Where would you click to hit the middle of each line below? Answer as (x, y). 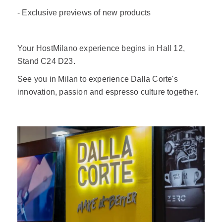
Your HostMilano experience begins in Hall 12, (101, 48)
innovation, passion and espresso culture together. (108, 92)
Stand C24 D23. (46, 61)
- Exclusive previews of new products (84, 13)
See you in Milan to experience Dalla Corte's (98, 79)
